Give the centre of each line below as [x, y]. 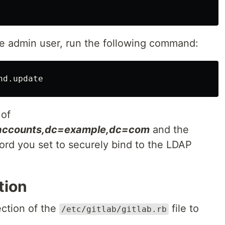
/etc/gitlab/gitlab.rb [114, 209]
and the [169, 130]
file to [184, 208]
